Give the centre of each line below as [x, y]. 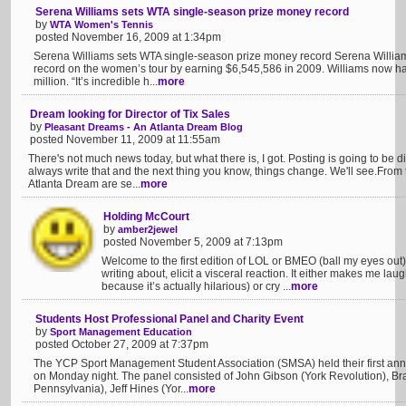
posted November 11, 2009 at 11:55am [125, 140]
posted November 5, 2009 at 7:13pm [193, 242]
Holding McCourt [146, 217]
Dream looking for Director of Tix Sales [130, 114]
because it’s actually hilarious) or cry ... [196, 286]
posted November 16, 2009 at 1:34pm [128, 37]
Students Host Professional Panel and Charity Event [169, 319]
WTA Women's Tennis [101, 24]
